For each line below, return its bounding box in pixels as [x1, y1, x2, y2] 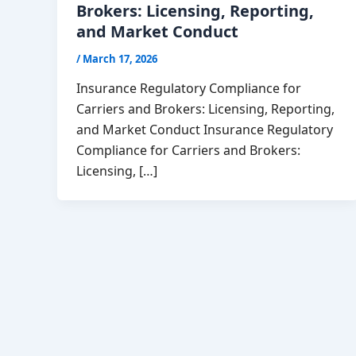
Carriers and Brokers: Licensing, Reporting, [76, 100, 335, 118]
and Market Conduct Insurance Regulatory [76, 121, 333, 139]
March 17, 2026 [83, 51, 157, 66]
